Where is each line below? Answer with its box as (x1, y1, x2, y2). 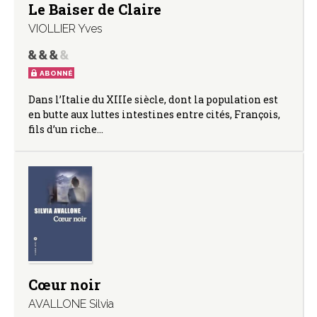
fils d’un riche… (28, 122, 103, 136)
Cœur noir (28, 275, 100, 294)
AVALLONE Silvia (28, 297, 114, 311)
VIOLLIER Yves (28, 21, 103, 35)
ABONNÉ (40, 69, 72, 77)
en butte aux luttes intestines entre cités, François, (28, 107, 280, 121)
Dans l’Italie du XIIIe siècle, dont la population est (28, 92, 278, 106)
